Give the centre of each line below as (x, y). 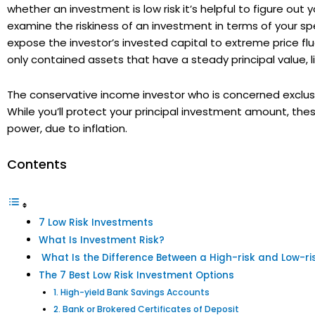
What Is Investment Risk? (102, 240)
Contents (37, 164)
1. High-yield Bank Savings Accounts (132, 292)
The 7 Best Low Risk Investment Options (136, 276)
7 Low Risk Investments (96, 223)
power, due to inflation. (67, 129)
